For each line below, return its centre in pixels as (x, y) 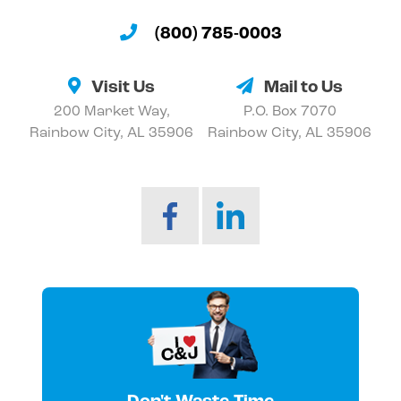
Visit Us (121, 89)
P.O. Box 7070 (290, 112)
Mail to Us (302, 89)
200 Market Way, (111, 112)
